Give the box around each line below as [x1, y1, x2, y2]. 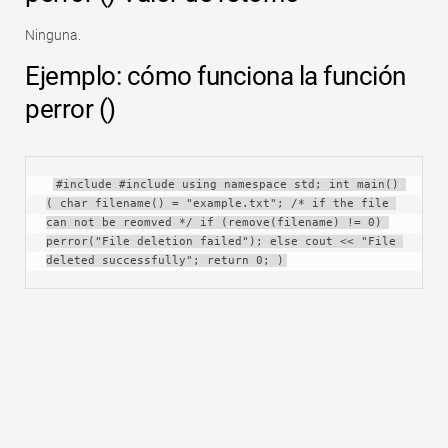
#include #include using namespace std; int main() [56, 177, 399, 191]
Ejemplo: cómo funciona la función [25, 60, 406, 91]
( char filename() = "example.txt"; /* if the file [46, 196, 389, 210]
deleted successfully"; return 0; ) [46, 253, 284, 267]
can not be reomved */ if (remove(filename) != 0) [46, 215, 382, 229]
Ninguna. [25, 26, 81, 43]
